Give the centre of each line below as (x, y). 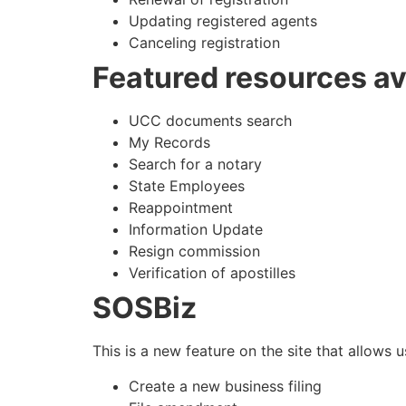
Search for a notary (195, 164)
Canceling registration (204, 43)
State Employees (187, 186)
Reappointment (181, 208)
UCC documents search (210, 121)
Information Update (196, 230)
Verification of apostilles (212, 273)
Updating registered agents (223, 21)
